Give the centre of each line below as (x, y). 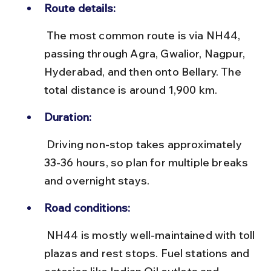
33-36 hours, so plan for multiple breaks (147, 162)
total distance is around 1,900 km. (131, 90)
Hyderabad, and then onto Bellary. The (144, 71)
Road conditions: (87, 207)
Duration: (68, 117)
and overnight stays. (97, 180)
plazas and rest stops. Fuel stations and (148, 253)
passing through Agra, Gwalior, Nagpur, (146, 53)
